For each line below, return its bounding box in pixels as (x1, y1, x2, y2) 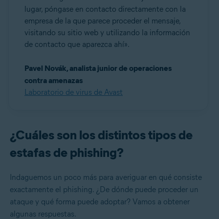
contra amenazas (24, 76, 83, 86)
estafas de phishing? (10, 145, 124, 161)
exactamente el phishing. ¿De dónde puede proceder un (10, 185, 198, 195)
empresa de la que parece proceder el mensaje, (24, 16, 180, 26)
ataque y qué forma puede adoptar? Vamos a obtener (10, 197, 190, 207)
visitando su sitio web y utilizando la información (24, 28, 190, 38)
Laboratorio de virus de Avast (24, 88, 123, 97)
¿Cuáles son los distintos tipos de (10, 127, 193, 143)
